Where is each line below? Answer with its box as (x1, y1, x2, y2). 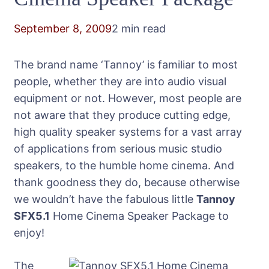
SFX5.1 (14, 210, 50, 223)
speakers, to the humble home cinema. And (14, 159, 234, 172)
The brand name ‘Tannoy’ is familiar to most (14, 58, 238, 71)
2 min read (112, 22, 166, 35)
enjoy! (14, 226, 44, 240)
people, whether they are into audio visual (14, 75, 226, 88)
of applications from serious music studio (14, 142, 222, 156)
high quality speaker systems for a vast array (14, 125, 242, 139)
